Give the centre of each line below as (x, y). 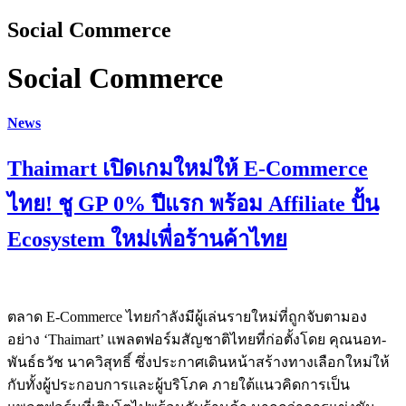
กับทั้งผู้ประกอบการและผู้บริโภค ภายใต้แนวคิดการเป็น (179, 384)
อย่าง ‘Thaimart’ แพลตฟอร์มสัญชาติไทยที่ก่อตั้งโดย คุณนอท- (197, 339)
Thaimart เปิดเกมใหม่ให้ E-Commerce (188, 169)
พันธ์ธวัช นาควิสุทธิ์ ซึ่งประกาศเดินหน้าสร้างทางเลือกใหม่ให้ (198, 362)
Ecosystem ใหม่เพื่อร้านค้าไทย (147, 240)
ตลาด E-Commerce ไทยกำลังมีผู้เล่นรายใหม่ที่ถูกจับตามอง (187, 316)
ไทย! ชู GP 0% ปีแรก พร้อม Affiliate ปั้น (193, 204)
